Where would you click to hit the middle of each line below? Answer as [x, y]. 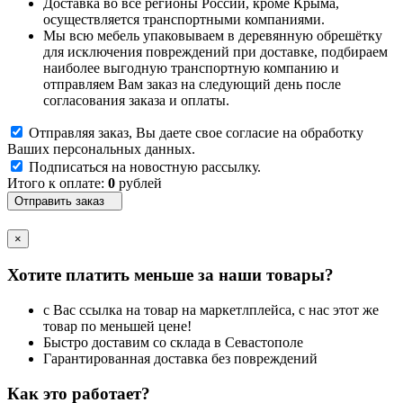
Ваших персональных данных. [101, 149]
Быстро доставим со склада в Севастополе [173, 342]
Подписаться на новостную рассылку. [145, 167]
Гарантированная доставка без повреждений [180, 358]
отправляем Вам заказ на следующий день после [192, 85]
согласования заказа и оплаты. [136, 101]
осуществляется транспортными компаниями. [184, 20]
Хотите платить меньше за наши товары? [170, 275]
